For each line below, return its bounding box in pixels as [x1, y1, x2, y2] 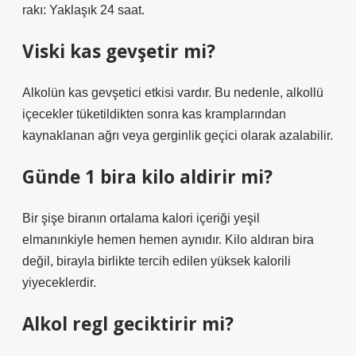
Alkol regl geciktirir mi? [22, 311, 234, 336]
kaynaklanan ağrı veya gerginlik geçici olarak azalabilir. [22, 129, 333, 142]
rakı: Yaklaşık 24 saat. [22, 3, 145, 17]
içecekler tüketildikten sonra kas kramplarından [22, 107, 286, 121]
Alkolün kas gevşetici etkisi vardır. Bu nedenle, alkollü [22, 86, 323, 99]
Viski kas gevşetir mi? [22, 39, 215, 64]
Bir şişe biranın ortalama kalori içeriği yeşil [22, 211, 260, 225]
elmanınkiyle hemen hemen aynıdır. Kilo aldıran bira [22, 233, 314, 246]
